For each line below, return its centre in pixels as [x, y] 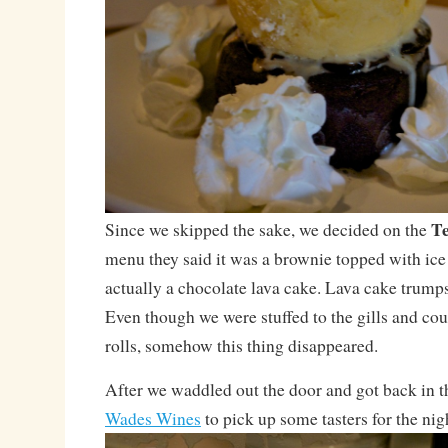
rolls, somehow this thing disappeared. [241, 346]
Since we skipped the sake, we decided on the [265, 230]
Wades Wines [152, 419]
